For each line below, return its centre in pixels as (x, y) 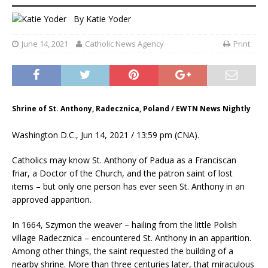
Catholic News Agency (124, 43)
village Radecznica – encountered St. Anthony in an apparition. (132, 237)
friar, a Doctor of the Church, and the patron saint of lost (122, 173)
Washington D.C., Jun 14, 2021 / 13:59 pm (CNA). (106, 135)
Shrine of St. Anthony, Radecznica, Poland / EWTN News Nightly (131, 108)
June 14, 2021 (45, 43)
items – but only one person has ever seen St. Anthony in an (128, 186)
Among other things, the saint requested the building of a (123, 251)
